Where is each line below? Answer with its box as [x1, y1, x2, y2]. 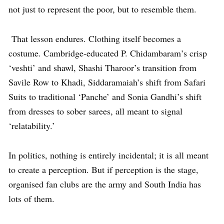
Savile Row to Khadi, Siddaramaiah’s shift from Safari [8, 75, 205, 88]
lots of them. [8, 192, 54, 204]
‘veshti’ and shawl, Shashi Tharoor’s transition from [8, 61, 196, 73]
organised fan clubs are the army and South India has [8, 177, 201, 190]
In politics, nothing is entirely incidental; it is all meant [8, 148, 208, 161]
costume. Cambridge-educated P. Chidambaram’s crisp [8, 46, 207, 59]
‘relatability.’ [8, 119, 55, 131]
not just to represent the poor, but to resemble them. [8, 2, 196, 15]
